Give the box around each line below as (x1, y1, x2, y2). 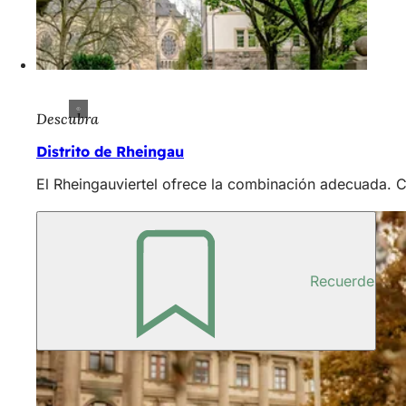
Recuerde (310, 272, 374, 291)
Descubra (36, 110, 99, 129)
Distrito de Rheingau (36, 142, 184, 161)
